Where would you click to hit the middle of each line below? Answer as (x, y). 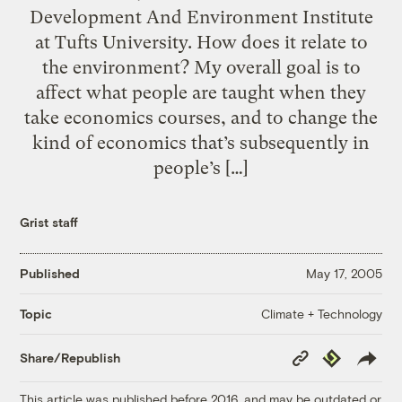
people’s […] (201, 167)
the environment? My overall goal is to (201, 67)
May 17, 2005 (344, 274)
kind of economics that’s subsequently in (201, 142)
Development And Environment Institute (201, 17)
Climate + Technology (321, 313)
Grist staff (49, 222)
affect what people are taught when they (201, 92)
